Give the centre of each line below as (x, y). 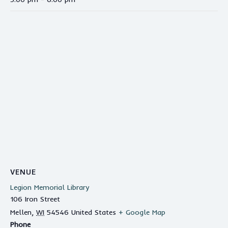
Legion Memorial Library (50, 188)
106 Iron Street (35, 199)
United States (94, 212)
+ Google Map (142, 212)
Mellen (21, 212)
